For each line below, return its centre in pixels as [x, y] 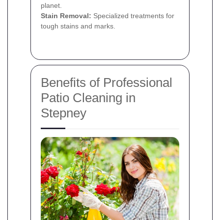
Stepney [64, 113]
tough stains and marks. [78, 26]
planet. [51, 6]
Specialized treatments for [133, 16]
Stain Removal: [66, 16]
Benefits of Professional [107, 83]
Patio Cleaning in [88, 98]
